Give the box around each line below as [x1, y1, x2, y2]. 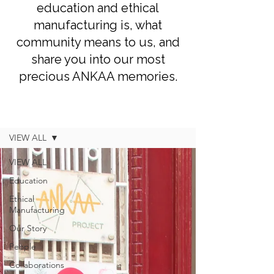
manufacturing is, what [34, 17, 162, 32]
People [9, 240, 36, 252]
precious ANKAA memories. [18, 68, 177, 84]
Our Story [9, 222, 46, 234]
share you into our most [31, 51, 165, 67]
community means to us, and [16, 34, 180, 50]
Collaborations [9, 259, 64, 270]
